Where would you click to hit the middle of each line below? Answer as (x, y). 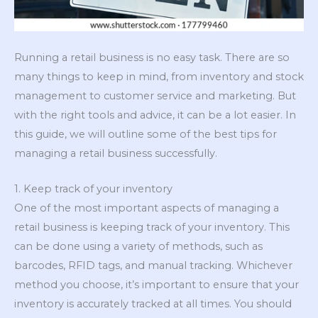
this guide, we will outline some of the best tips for (146, 134)
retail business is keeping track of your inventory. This (152, 227)
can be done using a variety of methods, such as (138, 247)
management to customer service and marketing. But (155, 95)
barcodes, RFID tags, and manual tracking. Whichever (153, 266)
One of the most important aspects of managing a (147, 208)
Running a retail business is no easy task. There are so (152, 57)
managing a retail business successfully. (116, 153)
